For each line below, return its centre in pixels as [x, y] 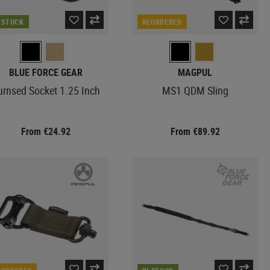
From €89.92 [195, 131]
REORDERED [162, 22]
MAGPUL [195, 72]
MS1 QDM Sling [195, 90]
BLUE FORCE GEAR [46, 72]
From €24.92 [46, 131]
